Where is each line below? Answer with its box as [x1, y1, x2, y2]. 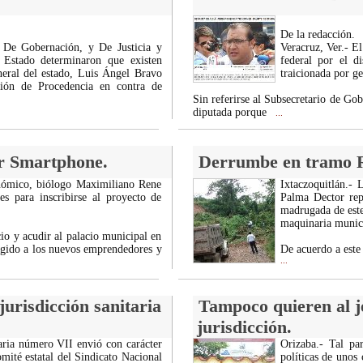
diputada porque [192, 106, 270, 118]
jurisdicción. [196, 317, 292, 337]
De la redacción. [280, 28, 355, 41]
